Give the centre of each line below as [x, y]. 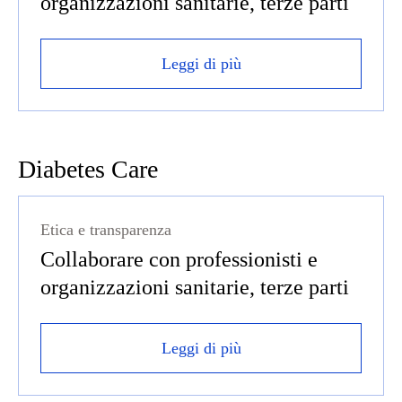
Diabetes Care [88, 169]
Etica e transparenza [106, 230]
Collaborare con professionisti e [179, 259]
